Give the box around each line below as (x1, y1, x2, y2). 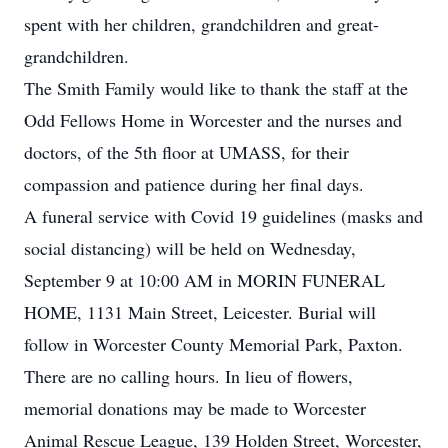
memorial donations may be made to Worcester (24, 396, 366, 420)
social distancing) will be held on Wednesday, (24, 236, 356, 260)
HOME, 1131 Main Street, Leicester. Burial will (24, 300, 376, 324)
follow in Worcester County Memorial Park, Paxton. (24, 332, 403, 356)
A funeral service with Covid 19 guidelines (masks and (24, 204, 423, 228)
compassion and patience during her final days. (24, 172, 364, 196)
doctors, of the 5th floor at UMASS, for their (24, 140, 349, 164)
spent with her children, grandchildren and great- (24, 12, 379, 36)
